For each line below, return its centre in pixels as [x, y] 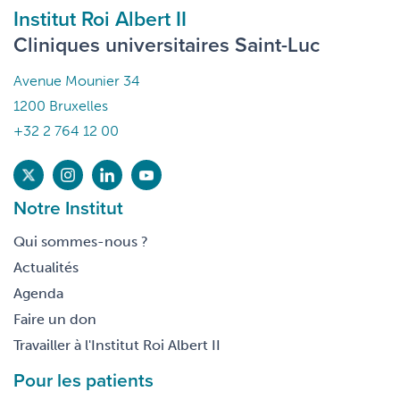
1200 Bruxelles [61, 106]
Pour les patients [83, 380]
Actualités [46, 268]
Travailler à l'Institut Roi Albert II [117, 346]
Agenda [38, 294]
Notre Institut [68, 208]
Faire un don [55, 320]
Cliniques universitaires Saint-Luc [167, 45]
